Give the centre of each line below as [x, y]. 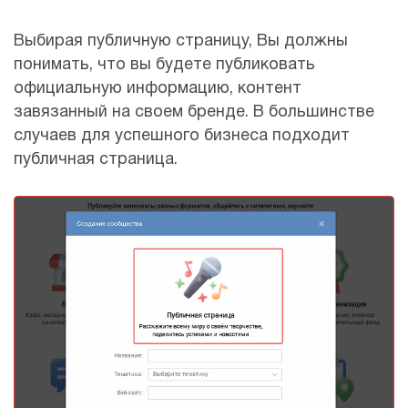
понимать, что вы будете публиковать [164, 66]
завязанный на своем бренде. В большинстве [194, 113]
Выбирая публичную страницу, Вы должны [181, 42]
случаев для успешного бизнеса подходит [182, 137]
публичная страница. [96, 160]
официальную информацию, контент [158, 89]
